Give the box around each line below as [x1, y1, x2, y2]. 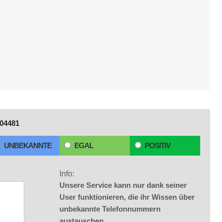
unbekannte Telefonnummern [59, 205, 161, 213]
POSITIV [145, 141, 170, 150]
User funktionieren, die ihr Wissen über [59, 193, 195, 201]
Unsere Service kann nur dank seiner [59, 181, 187, 189]
